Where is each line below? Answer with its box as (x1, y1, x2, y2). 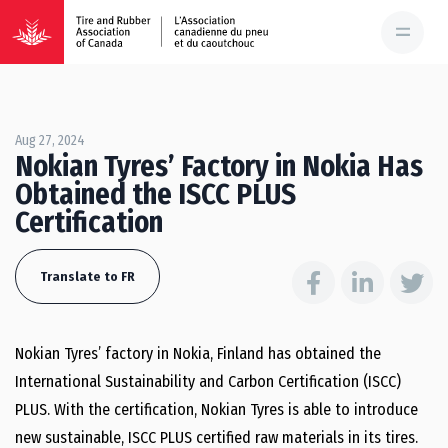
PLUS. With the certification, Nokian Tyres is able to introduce (15, 400, 418, 419)
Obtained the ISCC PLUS (15, 177, 296, 212)
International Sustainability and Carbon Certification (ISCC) (15, 372, 401, 391)
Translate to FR (40, 269, 135, 284)
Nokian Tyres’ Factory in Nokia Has (15, 149, 423, 184)
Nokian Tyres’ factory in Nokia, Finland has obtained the (15, 344, 381, 363)
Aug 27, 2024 (15, 132, 85, 149)
